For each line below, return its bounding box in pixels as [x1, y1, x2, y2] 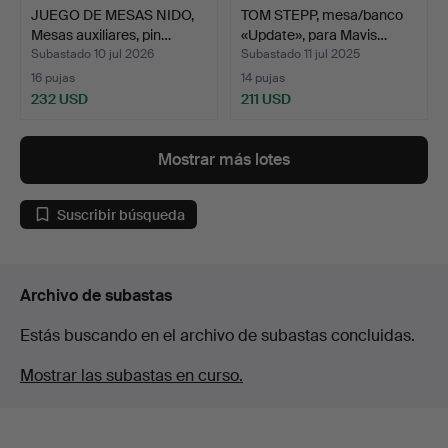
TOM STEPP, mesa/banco [241, 6, 403, 25]
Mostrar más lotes [158, 149, 290, 171]
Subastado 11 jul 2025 [241, 46, 360, 63]
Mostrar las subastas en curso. [20, 365, 243, 387]
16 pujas [31, 70, 75, 87]
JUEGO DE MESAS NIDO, [31, 6, 194, 25]
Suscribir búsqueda [57, 205, 185, 224]
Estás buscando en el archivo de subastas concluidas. [20, 325, 415, 347]
